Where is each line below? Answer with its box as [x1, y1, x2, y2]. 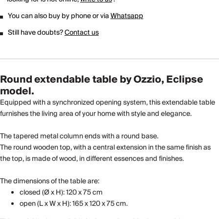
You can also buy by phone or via [8, 10, 110, 22]
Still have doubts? [8, 26, 65, 39]
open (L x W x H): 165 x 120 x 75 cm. [20, 197, 128, 210]
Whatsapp [110, 10, 143, 22]
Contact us [65, 26, 99, 39]
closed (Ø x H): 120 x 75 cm [20, 186, 103, 198]
